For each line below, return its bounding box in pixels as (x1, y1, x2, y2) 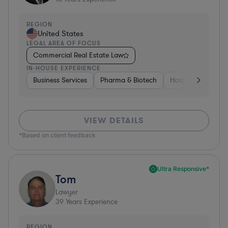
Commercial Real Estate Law (33, 50, 123, 60)
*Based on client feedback (19, 131, 96, 139)
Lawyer (55, 187, 78, 197)
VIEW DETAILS (84, 115, 144, 126)
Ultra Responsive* (157, 164, 209, 173)
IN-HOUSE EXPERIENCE (26, 64, 101, 72)
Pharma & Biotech (100, 75, 157, 85)
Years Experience (64, 196, 118, 207)
